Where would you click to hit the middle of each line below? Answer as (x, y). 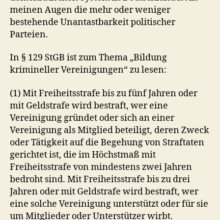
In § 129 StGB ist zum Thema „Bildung (88, 58)
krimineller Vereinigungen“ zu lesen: (88, 70)
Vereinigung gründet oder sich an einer (92, 118)
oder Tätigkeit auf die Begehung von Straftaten (107, 142)
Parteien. (29, 34)
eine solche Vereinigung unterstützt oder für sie (109, 204)
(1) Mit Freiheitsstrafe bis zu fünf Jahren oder (104, 93)
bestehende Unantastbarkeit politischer (93, 22)
